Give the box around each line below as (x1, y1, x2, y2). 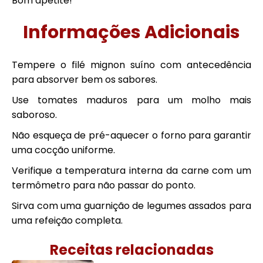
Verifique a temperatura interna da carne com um (12, 164, 251, 177)
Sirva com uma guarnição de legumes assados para (12, 199, 251, 213)
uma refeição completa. (12, 214, 123, 227)
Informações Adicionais (23, 20, 240, 45)
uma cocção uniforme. (12, 143, 115, 157)
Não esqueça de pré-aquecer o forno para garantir (12, 129, 251, 142)
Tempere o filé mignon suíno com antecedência (12, 58, 251, 72)
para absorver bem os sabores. (12, 73, 157, 86)
